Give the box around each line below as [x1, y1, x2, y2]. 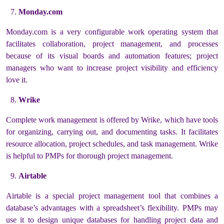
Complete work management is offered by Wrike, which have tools [6, 115, 218, 124]
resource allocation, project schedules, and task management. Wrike [6, 139, 218, 148]
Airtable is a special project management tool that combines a [6, 191, 218, 200]
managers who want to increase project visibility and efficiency [6, 63, 218, 72]
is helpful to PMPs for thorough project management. [6, 151, 173, 160]
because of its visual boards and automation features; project [6, 51, 218, 60]
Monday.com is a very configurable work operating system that [6, 27, 218, 36]
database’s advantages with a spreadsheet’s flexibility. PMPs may [6, 203, 218, 212]
